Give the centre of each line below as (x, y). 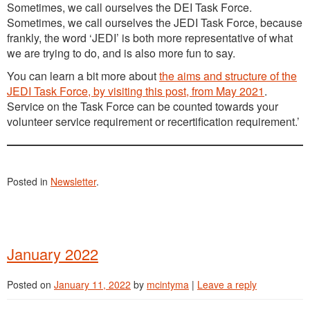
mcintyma (168, 284)
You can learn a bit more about (83, 76)
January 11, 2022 (92, 284)
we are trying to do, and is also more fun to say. (121, 53)
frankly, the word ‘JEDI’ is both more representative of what (150, 38)
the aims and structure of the (228, 76)
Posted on (30, 284)
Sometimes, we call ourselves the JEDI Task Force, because (155, 22)
